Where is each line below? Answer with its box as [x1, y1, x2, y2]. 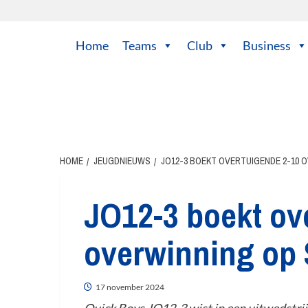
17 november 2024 [96, 282, 164, 292]
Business [243, 38, 291, 53]
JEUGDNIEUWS [93, 155, 151, 167]
